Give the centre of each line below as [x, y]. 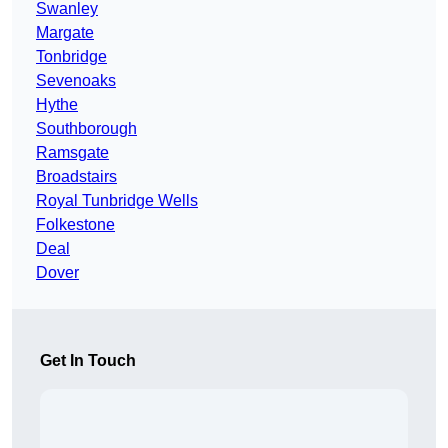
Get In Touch [88, 361]
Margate [65, 33]
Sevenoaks [76, 81]
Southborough [86, 129]
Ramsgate [72, 153]
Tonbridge [71, 57]
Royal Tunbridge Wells [117, 201]
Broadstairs [76, 177]
